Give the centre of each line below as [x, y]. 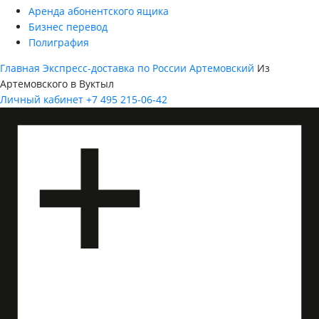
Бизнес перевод [68, 27]
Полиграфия [59, 43]
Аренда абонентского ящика [99, 11]
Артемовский [222, 68]
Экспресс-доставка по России [115, 68]
